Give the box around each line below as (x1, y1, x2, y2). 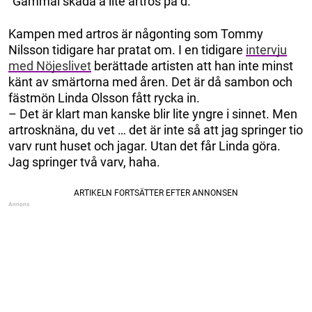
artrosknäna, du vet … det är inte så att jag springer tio (8, 123, 303, 138)
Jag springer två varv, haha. (8, 155, 160, 170)
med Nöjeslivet (8, 58, 91, 74)
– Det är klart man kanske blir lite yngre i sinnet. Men (8, 107, 297, 122)
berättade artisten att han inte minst (91, 58, 293, 74)
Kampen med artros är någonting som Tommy (8, 26, 263, 42)
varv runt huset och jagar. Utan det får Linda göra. (8, 139, 281, 154)
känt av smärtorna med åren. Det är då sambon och (8, 75, 292, 90)
